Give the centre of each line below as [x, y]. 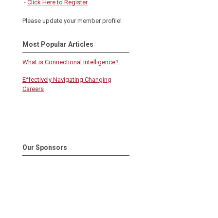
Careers [33, 89]
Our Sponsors [45, 147]
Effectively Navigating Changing [67, 80]
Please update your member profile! [73, 21]
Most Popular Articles [58, 44]
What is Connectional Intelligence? [71, 62]
